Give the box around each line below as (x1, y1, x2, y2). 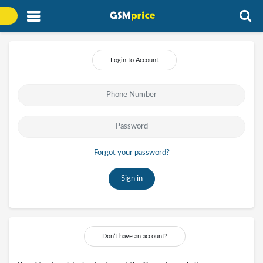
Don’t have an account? (102, 232, 167, 240)
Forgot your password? (93, 149, 170, 157)
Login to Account (110, 56, 159, 63)
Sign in (120, 174, 143, 183)
